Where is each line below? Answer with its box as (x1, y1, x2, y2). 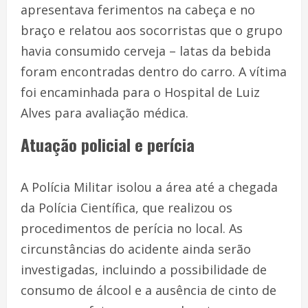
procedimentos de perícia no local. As (21, 219, 243, 236)
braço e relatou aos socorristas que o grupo (21, 21, 283, 38)
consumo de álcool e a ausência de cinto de (21, 281, 276, 298)
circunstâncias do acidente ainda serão (21, 240, 251, 257)
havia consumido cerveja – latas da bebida (21, 42, 271, 59)
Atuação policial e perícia (21, 131, 195, 157)
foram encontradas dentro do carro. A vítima (21, 63, 287, 80)
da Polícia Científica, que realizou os (21, 199, 232, 216)
